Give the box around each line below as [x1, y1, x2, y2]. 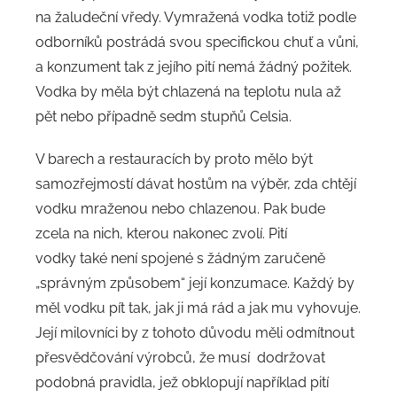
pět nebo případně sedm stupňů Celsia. [35, 108, 292, 126]
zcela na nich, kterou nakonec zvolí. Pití [35, 225, 287, 243]
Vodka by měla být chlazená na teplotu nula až [35, 83, 341, 101]
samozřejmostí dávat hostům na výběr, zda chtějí [35, 175, 356, 193]
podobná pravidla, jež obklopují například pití [35, 374, 329, 392]
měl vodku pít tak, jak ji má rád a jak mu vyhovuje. [35, 300, 361, 317]
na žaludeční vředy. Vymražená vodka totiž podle [35, 9, 356, 27]
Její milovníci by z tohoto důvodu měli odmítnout [35, 324, 354, 342]
